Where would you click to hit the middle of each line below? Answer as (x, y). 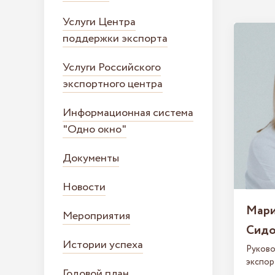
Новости (84, 187)
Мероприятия (96, 216)
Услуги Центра (99, 22)
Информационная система (128, 113)
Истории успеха (103, 245)
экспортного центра (113, 84)
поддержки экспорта (115, 39)
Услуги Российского (112, 68)
